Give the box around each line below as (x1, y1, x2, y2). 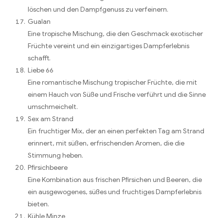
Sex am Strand (28, 114, 73, 123)
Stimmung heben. (28, 151, 83, 160)
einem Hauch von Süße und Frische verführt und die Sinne (28, 90, 206, 99)
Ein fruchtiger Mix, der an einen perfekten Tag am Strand (28, 127, 204, 135)
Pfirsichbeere (28, 163, 68, 172)
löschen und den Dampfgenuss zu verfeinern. (28, 5, 168, 14)
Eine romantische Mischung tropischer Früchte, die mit (28, 78, 197, 87)
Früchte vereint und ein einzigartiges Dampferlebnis (28, 41, 189, 50)
